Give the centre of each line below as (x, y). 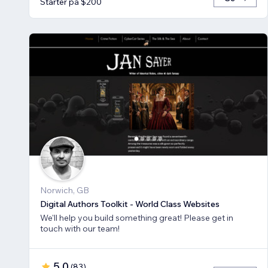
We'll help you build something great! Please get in (137, 218)
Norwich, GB (65, 191)
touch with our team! (80, 229)
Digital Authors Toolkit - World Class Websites (130, 204)
